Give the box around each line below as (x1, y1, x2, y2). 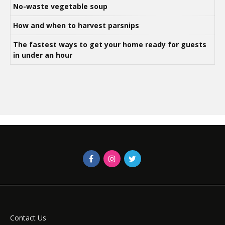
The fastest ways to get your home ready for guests (13, 39, 206, 49)
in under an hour (13, 50, 72, 60)
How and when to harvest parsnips (13, 20, 139, 30)
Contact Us (10, 212, 46, 222)
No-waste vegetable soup (13, 1, 107, 11)
